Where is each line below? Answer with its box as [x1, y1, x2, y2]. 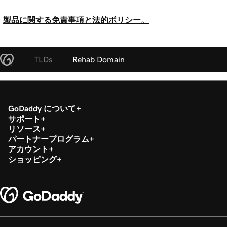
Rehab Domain [72, 55, 125, 63]
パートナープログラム [8, 134, 89, 143]
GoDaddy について [8, 104, 76, 112]
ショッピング [8, 155, 57, 163]
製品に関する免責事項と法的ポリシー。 [3, 15, 149, 24]
